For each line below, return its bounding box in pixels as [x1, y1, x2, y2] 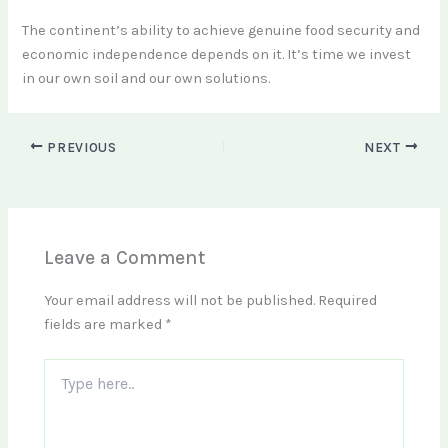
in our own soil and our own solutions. [22, 70, 271, 88]
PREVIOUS [43, 139, 117, 155]
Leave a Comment [44, 245, 206, 269]
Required [318, 292, 378, 310]
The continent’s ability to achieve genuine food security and [22, 22, 421, 40]
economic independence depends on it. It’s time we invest [22, 46, 412, 64]
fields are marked [44, 316, 166, 334]
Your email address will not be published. [44, 292, 316, 310]
